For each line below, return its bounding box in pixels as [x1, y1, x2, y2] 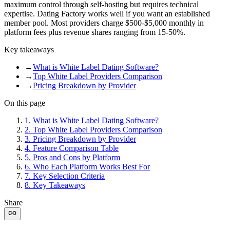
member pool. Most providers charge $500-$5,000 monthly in [4, 18, 204, 27]
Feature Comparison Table [33, 143, 119, 152]
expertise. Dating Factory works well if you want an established [4, 9, 210, 18]
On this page [4, 98, 45, 107]
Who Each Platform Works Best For [33, 162, 150, 171]
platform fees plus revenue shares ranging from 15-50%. [4, 27, 185, 36]
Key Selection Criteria [33, 171, 105, 180]
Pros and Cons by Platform [33, 152, 120, 162]
